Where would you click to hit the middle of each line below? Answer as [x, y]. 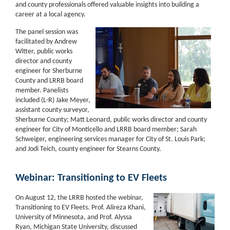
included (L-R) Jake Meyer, [53, 100]
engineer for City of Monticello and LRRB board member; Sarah [106, 129]
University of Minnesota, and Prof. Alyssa [74, 217]
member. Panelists [42, 90]
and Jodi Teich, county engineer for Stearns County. [88, 149]
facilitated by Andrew [46, 42]
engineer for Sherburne [49, 71]
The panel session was [47, 32]
